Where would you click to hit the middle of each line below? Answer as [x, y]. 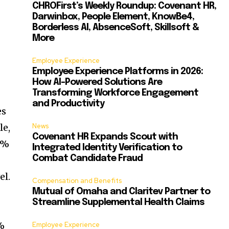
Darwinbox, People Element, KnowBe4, [113, 17]
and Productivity [68, 104]
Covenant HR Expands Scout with [105, 137]
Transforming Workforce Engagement [116, 93]
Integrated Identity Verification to [107, 148]
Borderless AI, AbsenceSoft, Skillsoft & [116, 28]
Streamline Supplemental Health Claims [119, 203]
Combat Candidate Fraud [88, 159]
